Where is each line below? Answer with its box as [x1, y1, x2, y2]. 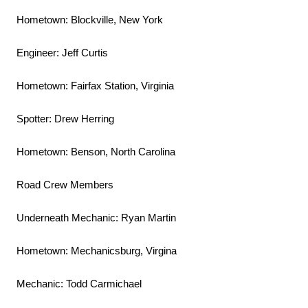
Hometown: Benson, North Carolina [16, 146, 175, 158]
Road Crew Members [16, 179, 113, 191]
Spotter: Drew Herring [16, 113, 114, 125]
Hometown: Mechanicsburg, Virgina [16, 245, 177, 257]
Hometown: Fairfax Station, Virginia [16, 80, 174, 92]
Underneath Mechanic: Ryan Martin [16, 212, 176, 224]
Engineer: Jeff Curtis [16, 47, 108, 59]
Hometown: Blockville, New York [16, 14, 163, 26]
